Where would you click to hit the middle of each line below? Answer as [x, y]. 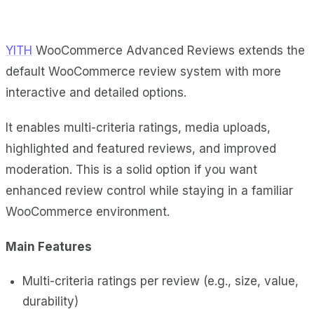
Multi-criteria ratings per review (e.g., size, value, [161, 281]
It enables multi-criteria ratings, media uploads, [138, 127]
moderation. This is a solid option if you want [131, 169]
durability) [50, 301]
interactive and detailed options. [96, 92]
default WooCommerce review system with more [143, 71]
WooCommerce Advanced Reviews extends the [169, 50]
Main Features [49, 246]
